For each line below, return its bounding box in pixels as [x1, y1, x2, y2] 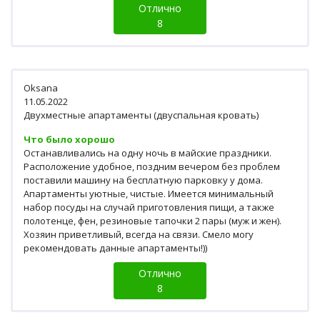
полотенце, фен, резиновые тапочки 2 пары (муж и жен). [24, 214, 281, 228]
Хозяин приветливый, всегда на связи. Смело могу [24, 228, 254, 241]
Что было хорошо [24, 133, 115, 146]
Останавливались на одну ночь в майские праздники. [24, 146, 271, 160]
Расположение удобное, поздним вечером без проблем [24, 160, 280, 174]
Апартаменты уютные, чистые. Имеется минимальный [24, 187, 274, 201]
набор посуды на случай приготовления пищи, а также [24, 201, 274, 214]
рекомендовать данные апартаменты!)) [24, 241, 207, 255]
